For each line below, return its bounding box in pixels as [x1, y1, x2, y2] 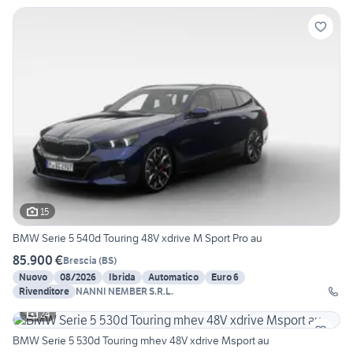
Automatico [148, 271, 199, 284]
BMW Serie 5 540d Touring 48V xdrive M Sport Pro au [13, 231, 262, 246]
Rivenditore [19, 285, 69, 298]
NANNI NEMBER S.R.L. [76, 285, 173, 298]
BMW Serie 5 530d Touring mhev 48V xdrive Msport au [13, 333, 269, 348]
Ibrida [109, 271, 136, 284]
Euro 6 [211, 271, 239, 284]
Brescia [63, 254, 97, 266]
